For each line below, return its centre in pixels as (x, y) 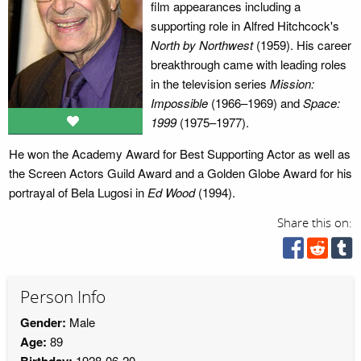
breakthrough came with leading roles (248, 64)
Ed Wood (172, 192)
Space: (321, 103)
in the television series (210, 83)
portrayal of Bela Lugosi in (78, 192)
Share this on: (315, 223)
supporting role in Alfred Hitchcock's (245, 25)
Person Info (63, 297)
